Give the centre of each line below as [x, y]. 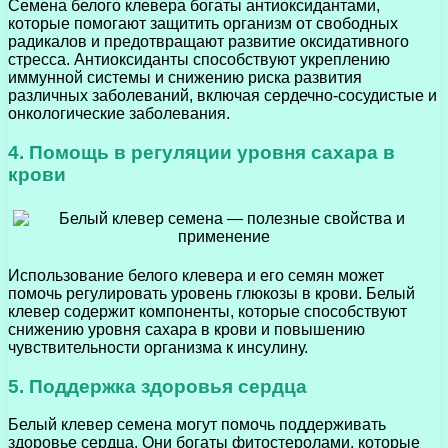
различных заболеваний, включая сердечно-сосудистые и [222, 96]
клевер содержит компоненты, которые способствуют [207, 311]
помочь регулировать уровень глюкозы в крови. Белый [211, 293]
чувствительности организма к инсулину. [158, 347]
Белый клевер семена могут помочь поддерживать [197, 425]
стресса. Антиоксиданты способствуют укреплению [199, 60]
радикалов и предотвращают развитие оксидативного [208, 42]
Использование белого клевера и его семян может [196, 275]
